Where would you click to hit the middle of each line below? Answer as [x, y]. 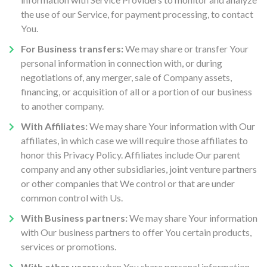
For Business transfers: [72, 49]
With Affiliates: [54, 126]
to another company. [62, 106]
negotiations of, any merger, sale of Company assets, [126, 77]
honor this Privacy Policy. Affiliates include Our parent [131, 155]
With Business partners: [74, 218]
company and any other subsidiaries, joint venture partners [139, 169]
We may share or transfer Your [186, 49]
